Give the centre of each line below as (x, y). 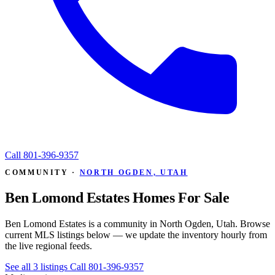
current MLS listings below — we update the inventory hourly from (136, 234)
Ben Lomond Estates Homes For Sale (117, 197)
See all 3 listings (37, 266)
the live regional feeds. (48, 246)
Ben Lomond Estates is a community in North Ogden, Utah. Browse (137, 223)
